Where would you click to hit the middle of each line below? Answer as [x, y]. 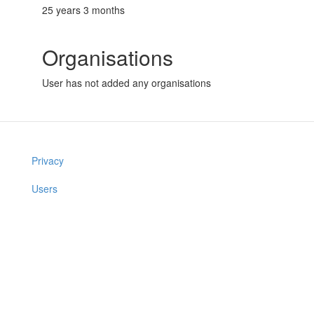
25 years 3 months [83, 10]
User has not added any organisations [127, 83]
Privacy [48, 161]
